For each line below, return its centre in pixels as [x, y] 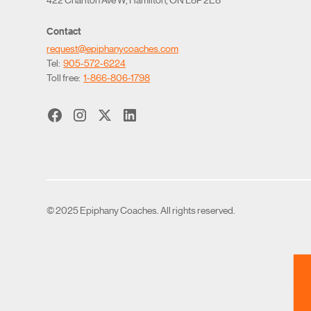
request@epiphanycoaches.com [113, 48]
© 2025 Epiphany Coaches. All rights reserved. [141, 209]
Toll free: [65, 77]
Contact [64, 31]
